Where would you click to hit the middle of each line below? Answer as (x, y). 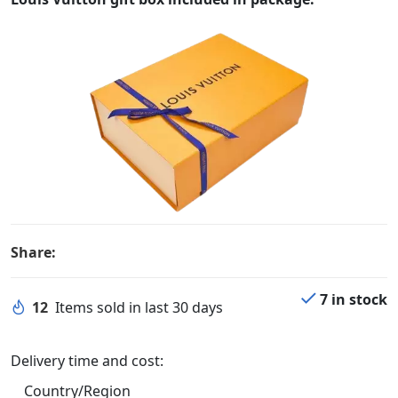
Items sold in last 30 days (139, 307)
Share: (33, 252)
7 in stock (354, 299)
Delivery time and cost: (87, 360)
